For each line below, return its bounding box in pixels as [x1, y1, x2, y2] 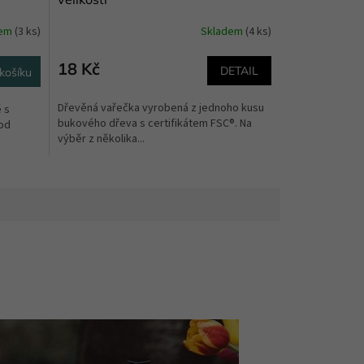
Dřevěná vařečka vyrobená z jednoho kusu [57, 99, 264, 116]
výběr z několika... [57, 130, 145, 147]
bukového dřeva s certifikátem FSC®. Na [57, 115, 252, 132]
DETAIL [220, 63, 258, 78]
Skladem [201, 24, 245, 41]
